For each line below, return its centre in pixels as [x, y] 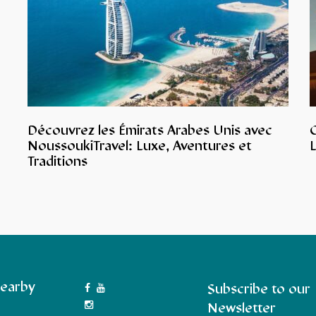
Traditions [57, 162]
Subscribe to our [259, 290]
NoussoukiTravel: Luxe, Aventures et [139, 147]
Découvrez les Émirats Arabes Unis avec [150, 131]
